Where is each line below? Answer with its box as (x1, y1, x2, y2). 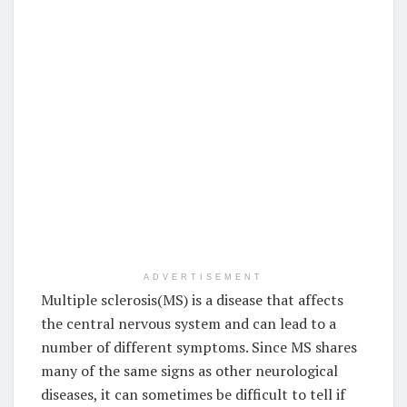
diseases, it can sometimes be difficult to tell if (41, 383, 345, 404)
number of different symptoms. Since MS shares (41, 336, 357, 357)
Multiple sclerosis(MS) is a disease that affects (41, 289, 343, 310)
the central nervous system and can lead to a (41, 313, 336, 333)
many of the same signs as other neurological (41, 360, 338, 381)
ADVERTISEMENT (144, 272, 263, 282)
